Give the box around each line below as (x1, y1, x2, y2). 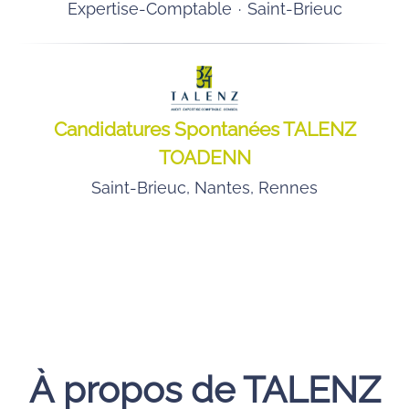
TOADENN (158, 146, 251, 169)
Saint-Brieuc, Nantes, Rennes (91, 178, 318, 197)
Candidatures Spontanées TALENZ (53, 118, 356, 141)
